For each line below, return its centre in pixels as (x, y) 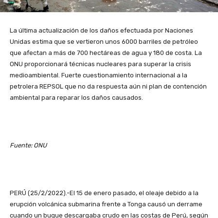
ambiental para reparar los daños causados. (76, 98)
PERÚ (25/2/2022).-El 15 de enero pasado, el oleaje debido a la (104, 193)
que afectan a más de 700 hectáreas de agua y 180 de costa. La (106, 53)
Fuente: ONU (28, 145)
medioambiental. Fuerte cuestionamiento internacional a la (99, 75)
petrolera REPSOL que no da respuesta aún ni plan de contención (108, 87)
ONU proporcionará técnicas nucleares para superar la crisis (100, 64)
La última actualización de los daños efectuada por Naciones (101, 31)
